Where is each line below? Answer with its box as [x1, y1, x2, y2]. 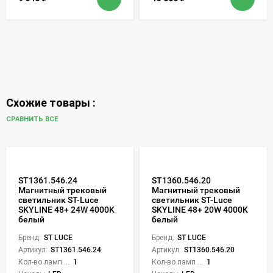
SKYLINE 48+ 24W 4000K [18, 204, 115, 214]
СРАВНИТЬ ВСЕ [6, 115, 60, 124]
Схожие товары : [6, 96, 96, 109]
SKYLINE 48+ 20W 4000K [152, 204, 248, 214]
